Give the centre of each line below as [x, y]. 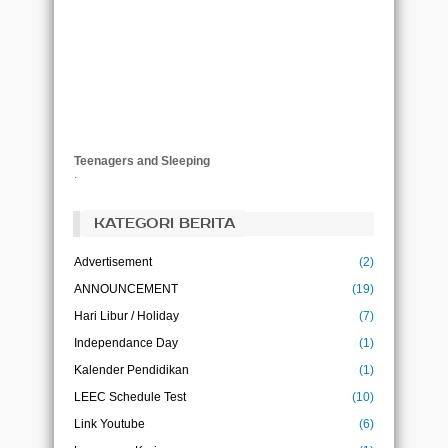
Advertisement [113, 261]
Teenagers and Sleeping [142, 160]
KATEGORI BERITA [164, 223]
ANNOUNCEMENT [126, 288]
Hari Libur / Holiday [126, 315]
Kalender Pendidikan [131, 369]
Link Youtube [109, 423]
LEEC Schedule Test [130, 396]
